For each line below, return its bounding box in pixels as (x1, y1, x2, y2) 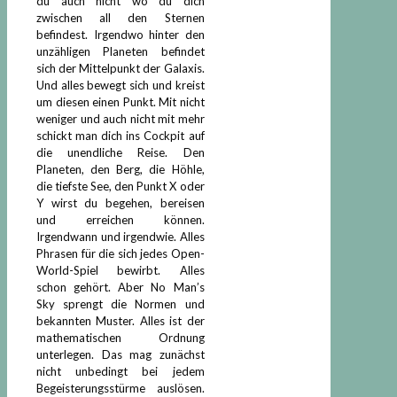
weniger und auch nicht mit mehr (36, 111, 205, 126)
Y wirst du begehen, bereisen (36, 195, 205, 210)
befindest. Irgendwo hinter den (36, 27, 205, 42)
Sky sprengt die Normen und (36, 296, 205, 311)
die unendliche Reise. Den (36, 144, 205, 160)
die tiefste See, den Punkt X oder (36, 178, 205, 193)
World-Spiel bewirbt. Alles (36, 262, 205, 277)
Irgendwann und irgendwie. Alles (36, 229, 205, 244)
